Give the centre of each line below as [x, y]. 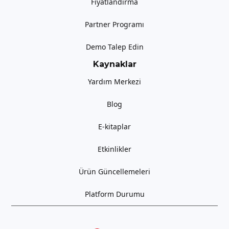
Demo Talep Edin [114, 47]
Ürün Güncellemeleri [114, 171]
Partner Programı [114, 24]
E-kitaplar [114, 126]
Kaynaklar [114, 64]
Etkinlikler [114, 149]
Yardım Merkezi [114, 81]
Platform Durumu [114, 194]
